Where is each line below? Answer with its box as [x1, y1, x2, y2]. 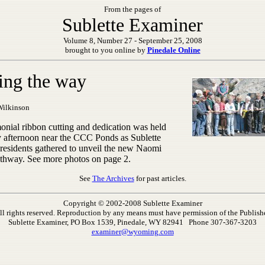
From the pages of [104, 5, 161, 14]
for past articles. [134, 174, 186, 183]
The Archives [92, 174, 134, 183]
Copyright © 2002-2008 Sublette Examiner [63, 199, 202, 208]
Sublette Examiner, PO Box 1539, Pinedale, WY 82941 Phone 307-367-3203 [8, 218, 257, 227]
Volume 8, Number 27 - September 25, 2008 [63, 36, 202, 45]
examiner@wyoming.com [91, 227, 174, 236]
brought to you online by [64, 46, 147, 54]
